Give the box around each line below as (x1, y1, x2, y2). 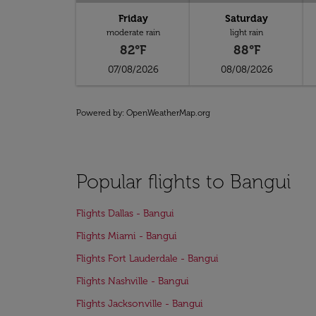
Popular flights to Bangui (76, 170, 291, 193)
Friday (118, 13, 148, 25)
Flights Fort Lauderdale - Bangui (76, 253, 219, 265)
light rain (230, 28, 264, 37)
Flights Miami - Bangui (76, 230, 177, 242)
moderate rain (106, 28, 160, 37)
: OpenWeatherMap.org (122, 108, 210, 118)
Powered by (76, 108, 122, 118)
